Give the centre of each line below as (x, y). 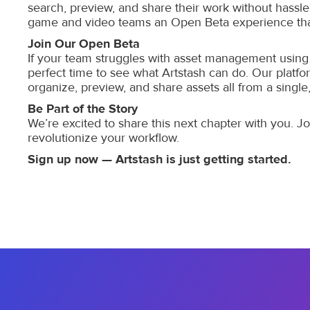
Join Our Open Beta (84, 44)
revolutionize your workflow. (103, 138)
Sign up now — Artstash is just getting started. (159, 159)
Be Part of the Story (83, 109)
